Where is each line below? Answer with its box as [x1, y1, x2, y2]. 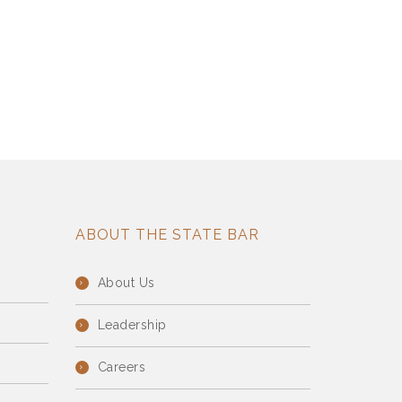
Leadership [97, 318, 167, 333]
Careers [97, 360, 145, 375]
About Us [97, 275, 155, 291]
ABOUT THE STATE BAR [74, 225, 259, 243]
